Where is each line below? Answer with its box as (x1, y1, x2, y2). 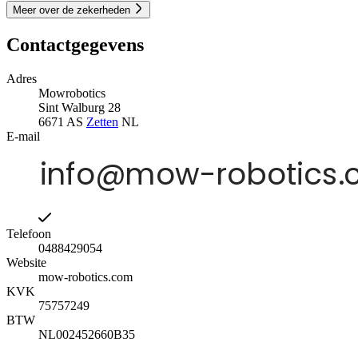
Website (6, 255, 46, 269)
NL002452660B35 (38, 327, 135, 341)
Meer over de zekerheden (13, 4, 133, 17)
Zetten (86, 114, 118, 129)
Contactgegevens (6, 34, 144, 55)
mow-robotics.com (38, 269, 133, 284)
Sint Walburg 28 (38, 100, 121, 114)
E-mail (6, 129, 40, 143)
